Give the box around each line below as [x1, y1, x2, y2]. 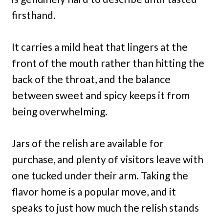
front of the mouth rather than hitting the [12, 57, 204, 69]
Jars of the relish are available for [12, 137, 164, 150]
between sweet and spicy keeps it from [12, 89, 190, 102]
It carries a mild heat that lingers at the [12, 41, 188, 53]
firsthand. [12, 9, 56, 22]
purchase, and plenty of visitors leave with [12, 153, 203, 166]
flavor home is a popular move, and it [12, 185, 176, 198]
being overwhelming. [12, 105, 108, 118]
